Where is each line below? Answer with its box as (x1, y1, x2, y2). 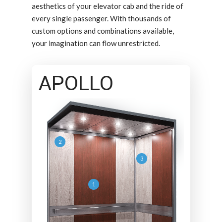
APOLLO (38, 71, 113, 95)
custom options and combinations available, (32, 26, 174, 36)
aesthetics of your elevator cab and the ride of (32, 1, 184, 11)
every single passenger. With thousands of (32, 14, 171, 23)
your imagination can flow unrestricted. (32, 39, 161, 48)
